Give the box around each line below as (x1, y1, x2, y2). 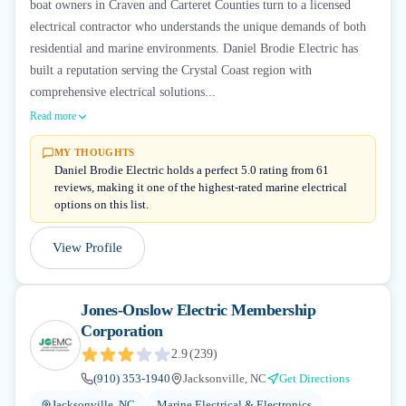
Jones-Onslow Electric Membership (81, 301, 315, 319)
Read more (30, 110, 76, 122)
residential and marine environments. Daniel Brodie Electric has (30, 42, 358, 55)
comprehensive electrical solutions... (30, 85, 216, 99)
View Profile (53, 240, 122, 255)
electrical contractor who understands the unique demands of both (30, 20, 366, 34)
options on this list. (54, 198, 149, 211)
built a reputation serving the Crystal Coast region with (30, 63, 312, 77)
